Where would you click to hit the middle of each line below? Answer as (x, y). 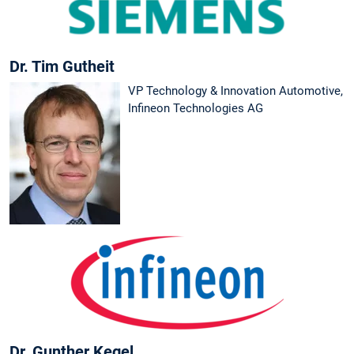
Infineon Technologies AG (196, 108)
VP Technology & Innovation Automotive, (235, 90)
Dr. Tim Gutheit (62, 66)
